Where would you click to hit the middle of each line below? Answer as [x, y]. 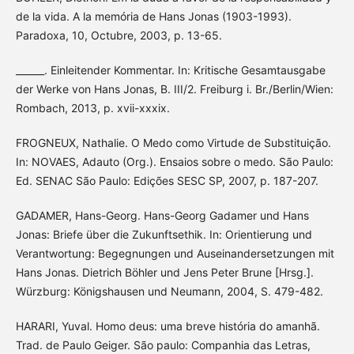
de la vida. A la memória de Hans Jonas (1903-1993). [153, 17]
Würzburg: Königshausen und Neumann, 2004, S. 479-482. [169, 292]
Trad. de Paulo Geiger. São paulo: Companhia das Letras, [163, 345]
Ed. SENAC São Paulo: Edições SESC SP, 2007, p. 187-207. [167, 181]
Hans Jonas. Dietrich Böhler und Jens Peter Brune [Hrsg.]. [164, 273]
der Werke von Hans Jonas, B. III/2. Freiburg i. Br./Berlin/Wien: [174, 89]
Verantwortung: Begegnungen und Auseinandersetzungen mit [175, 254]
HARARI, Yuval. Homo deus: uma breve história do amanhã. [168, 326]
